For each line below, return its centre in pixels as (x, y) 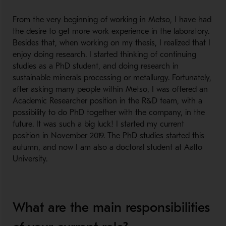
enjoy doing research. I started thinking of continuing (104, 54)
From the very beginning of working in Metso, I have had (112, 20)
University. (30, 159)
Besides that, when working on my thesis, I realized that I (111, 43)
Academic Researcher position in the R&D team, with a (107, 101)
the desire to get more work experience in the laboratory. (111, 31)
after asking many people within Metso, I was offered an (110, 89)
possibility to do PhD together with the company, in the (108, 112)
